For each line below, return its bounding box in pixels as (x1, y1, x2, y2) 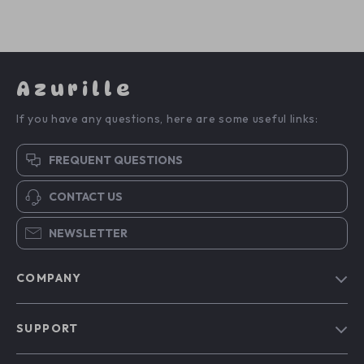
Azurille (16, 77, 134, 102)
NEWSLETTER (49, 226, 128, 241)
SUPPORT (16, 321, 79, 336)
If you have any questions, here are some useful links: (16, 111, 318, 127)
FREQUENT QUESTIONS (49, 153, 183, 168)
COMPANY (16, 271, 82, 286)
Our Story (16, 331, 72, 346)
